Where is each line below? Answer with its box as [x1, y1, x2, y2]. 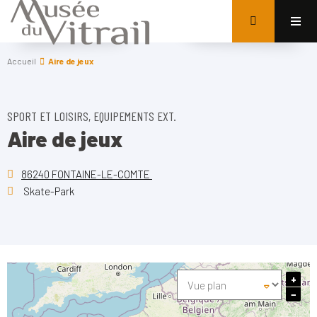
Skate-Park [21, 185, 74, 197]
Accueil [7, 56, 36, 66]
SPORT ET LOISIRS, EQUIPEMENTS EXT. [7, 108, 176, 124]
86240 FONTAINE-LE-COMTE [21, 168, 152, 180]
